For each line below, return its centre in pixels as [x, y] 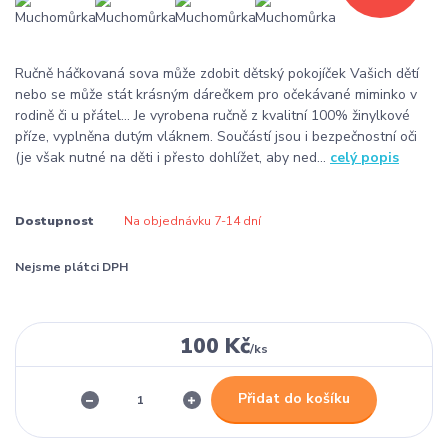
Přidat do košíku [293, 399]
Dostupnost [54, 221]
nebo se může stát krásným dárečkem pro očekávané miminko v [216, 95]
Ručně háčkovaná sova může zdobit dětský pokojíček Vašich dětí [217, 74]
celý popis [364, 158]
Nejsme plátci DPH [71, 267]
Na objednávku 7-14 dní [192, 221]
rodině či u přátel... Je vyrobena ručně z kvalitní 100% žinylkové [212, 116]
